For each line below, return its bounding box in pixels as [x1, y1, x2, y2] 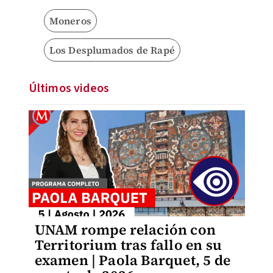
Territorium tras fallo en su [34, 235, 222, 255]
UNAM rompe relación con [34, 220, 216, 239]
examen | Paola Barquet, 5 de [34, 250, 231, 270]
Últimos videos [28, 80, 110, 97]
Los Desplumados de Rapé [49, 43, 175, 57]
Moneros [49, 14, 91, 27]
